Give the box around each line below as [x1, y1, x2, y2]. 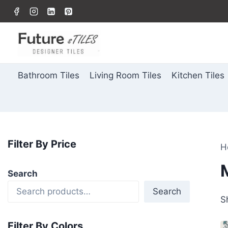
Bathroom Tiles [17, 70, 79, 81]
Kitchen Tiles [172, 70, 225, 81]
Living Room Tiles [89, 70, 161, 81]
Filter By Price [8, 137, 76, 150]
